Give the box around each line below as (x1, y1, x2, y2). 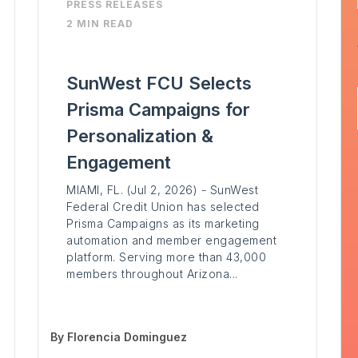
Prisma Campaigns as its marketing (66, 217, 260, 231)
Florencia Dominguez (67, 330, 188, 344)
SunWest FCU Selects (66, 73, 253, 94)
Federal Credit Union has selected (66, 200, 260, 214)
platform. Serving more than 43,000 (66, 250, 267, 265)
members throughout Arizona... (66, 267, 238, 281)
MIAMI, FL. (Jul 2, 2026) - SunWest (66, 183, 259, 197)
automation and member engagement (66, 233, 277, 248)
